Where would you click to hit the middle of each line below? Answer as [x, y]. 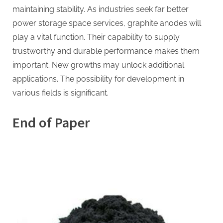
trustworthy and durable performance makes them [106, 51]
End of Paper [51, 122]
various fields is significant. [60, 93]
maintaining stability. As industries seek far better [101, 9]
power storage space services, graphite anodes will [107, 23]
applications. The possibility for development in [98, 79]
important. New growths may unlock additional [98, 65]
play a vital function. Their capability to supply [96, 37]
